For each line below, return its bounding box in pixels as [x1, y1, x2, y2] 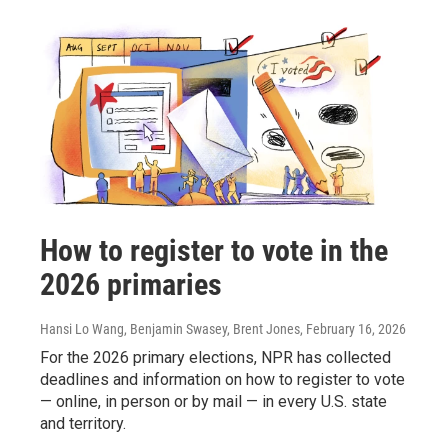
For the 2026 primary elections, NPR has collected [40, 347, 391, 367]
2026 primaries [40, 266, 222, 302]
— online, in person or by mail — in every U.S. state [40, 391, 387, 411]
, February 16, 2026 [300, 320, 406, 337]
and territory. [40, 413, 126, 433]
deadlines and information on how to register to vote [40, 369, 405, 389]
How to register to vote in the [40, 232, 388, 268]
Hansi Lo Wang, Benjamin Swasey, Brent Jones [40, 320, 300, 337]
